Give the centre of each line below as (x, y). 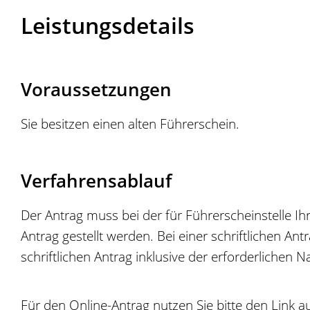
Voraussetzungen (96, 90)
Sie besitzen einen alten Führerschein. (130, 124)
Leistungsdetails (108, 26)
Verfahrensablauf (96, 181)
